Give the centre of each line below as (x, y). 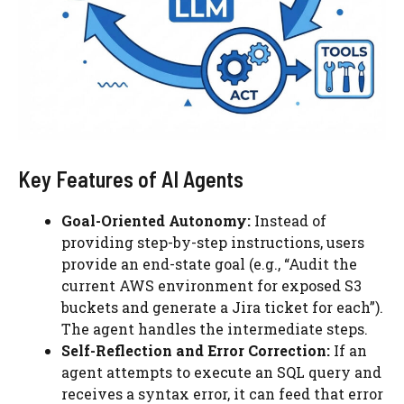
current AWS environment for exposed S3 (211, 285)
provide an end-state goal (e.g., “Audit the (209, 264)
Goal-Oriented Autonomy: (156, 220)
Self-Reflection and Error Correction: (196, 350)
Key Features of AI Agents (131, 179)
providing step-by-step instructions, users (213, 242)
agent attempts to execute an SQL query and (221, 372)
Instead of (289, 220)
